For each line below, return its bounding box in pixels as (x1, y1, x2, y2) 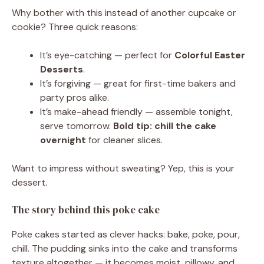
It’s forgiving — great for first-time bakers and (40, 77, 236, 90)
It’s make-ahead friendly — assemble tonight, (40, 105, 233, 118)
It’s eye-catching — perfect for (40, 49, 174, 61)
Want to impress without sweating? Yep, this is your (12, 162, 235, 174)
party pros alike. (40, 91, 109, 104)
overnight (40, 134, 86, 146)
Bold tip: (113, 120, 152, 132)
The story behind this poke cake (12, 203, 160, 217)
